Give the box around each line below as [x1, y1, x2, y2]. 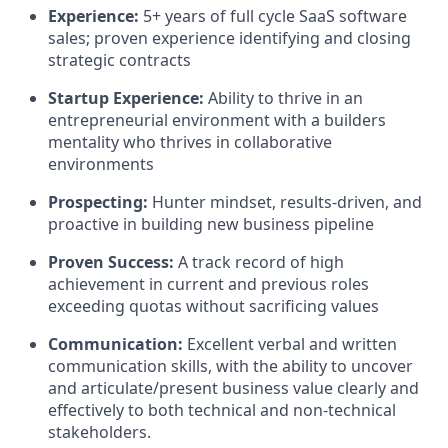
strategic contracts [48, 49, 191, 72]
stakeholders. [48, 421, 151, 444]
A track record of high [178, 251, 344, 274]
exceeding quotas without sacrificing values [48, 295, 379, 318]
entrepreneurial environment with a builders [48, 109, 386, 132]
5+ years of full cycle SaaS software [143, 5, 407, 28]
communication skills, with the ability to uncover [48, 355, 413, 378]
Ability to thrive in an [208, 87, 363, 110]
